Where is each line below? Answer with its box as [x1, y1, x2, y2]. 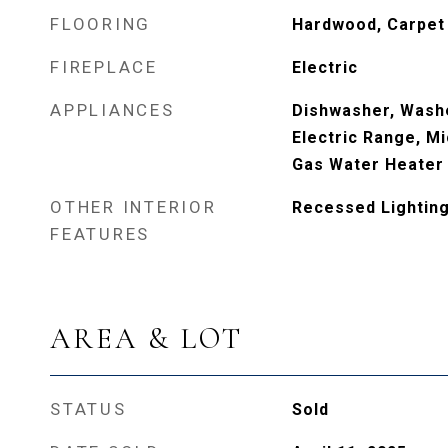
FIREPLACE [50, 57, 158, 77]
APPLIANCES [50, 100, 175, 120]
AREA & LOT [50, 321, 243, 356]
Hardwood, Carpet [291, 15, 445, 34]
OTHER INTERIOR [50, 197, 217, 217]
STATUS [50, 399, 127, 419]
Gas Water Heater [291, 155, 444, 174]
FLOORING [50, 14, 151, 34]
